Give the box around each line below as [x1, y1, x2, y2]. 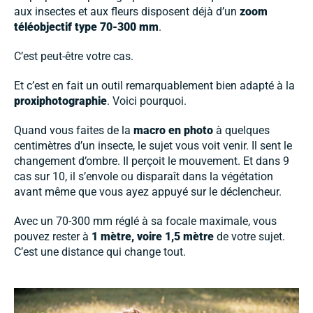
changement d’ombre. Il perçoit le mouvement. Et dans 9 [14, 154, 289, 168]
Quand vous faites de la [14, 124, 133, 138]
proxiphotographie [14, 94, 107, 108]
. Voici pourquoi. [107, 94, 187, 108]
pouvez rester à [14, 230, 92, 244]
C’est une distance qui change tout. [14, 245, 186, 259]
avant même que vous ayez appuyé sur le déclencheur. [14, 185, 282, 199]
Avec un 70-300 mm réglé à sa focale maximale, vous [14, 214, 277, 228]
